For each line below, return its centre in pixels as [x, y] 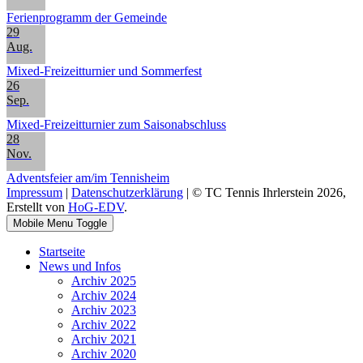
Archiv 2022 [104, 324]
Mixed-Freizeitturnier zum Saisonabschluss [116, 124]
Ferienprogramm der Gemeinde [87, 17]
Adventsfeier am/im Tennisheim [88, 177]
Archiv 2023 [104, 310]
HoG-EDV [96, 207]
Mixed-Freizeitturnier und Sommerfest [104, 70]
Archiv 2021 [104, 339]
